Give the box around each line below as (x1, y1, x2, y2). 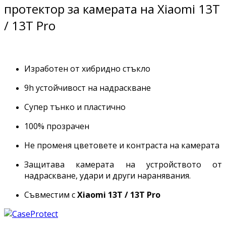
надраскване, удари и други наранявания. (24, 170, 191, 182)
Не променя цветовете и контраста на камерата (24, 140, 219, 151)
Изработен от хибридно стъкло (24, 63, 150, 75)
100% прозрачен (24, 121, 89, 132)
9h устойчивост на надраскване (24, 82, 151, 94)
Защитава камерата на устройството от (24, 159, 222, 171)
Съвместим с (24, 189, 77, 201)
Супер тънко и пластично (24, 101, 126, 113)
